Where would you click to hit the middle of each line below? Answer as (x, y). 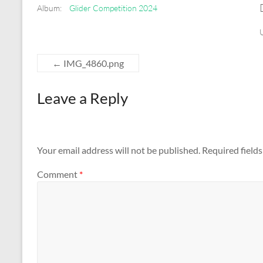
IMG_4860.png (93, 63)
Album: (49, 8)
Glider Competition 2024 (113, 8)
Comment (58, 174)
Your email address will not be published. (119, 150)
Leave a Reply (82, 98)
